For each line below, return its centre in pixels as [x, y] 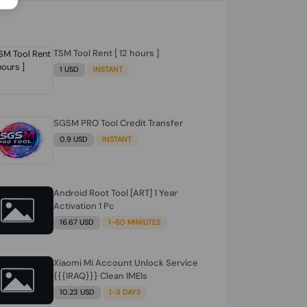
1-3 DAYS [124, 292]
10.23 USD [77, 292]
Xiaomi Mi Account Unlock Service [126, 263]
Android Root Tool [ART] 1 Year [116, 193]
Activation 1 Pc [84, 206]
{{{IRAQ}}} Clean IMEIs [101, 276]
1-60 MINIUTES [134, 222]
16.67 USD [77, 222]
